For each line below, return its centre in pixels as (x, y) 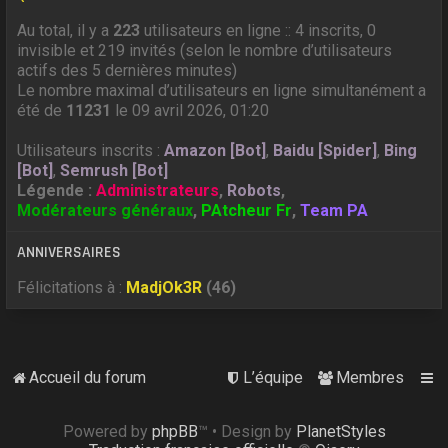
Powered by (107, 431)
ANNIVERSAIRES (69, 252)
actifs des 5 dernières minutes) (127, 70)
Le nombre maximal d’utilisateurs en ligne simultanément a (222, 90)
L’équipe (272, 377)
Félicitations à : (72, 287)
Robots (254, 190)
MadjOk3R (164, 287)
